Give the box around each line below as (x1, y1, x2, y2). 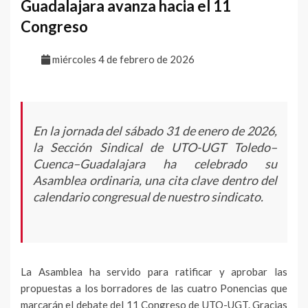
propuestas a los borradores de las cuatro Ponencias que (21, 282, 287, 295)
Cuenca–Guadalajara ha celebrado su (33, 156, 277, 172)
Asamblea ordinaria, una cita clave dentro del (33, 173, 277, 188)
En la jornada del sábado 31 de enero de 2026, (33, 123, 277, 139)
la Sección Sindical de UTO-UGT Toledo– (33, 140, 277, 155)
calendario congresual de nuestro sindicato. (33, 189, 263, 205)
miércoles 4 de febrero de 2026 (50, 53, 195, 66)
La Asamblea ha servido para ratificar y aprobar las (21, 265, 287, 278)
